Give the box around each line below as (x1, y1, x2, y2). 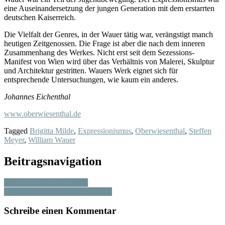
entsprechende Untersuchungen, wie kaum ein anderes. (4, 75, 178, 84)
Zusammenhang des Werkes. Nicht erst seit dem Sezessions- (4, 48, 194, 57)
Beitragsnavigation (4, 154, 101, 168)
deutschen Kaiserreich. (4, 13, 76, 22)
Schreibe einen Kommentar (4, 205, 116, 216)
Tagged (4, 126, 30, 135)
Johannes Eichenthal (4, 92, 70, 101)
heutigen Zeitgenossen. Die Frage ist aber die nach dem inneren (4, 39, 205, 48)
